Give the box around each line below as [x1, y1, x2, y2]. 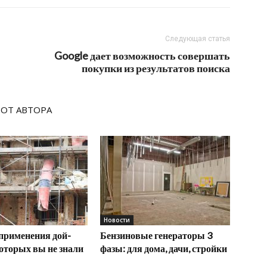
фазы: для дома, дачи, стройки [100, 243, 227, 254]
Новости [104, 216, 130, 224]
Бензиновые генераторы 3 [100, 229, 212, 241]
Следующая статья [165, 35, 230, 43]
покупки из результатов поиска [82, 61, 230, 74]
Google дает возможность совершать [54, 49, 230, 62]
